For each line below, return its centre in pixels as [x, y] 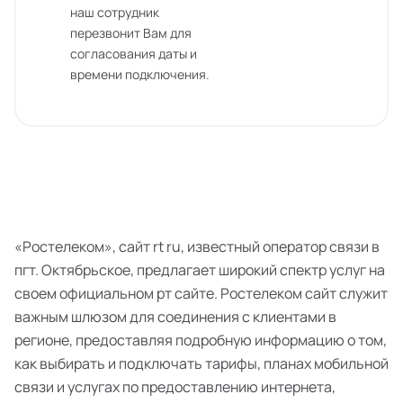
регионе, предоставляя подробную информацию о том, [201, 340]
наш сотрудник [115, 12]
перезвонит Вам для [131, 33]
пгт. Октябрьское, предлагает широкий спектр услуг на [200, 270]
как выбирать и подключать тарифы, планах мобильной [201, 363]
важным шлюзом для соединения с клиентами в [175, 317]
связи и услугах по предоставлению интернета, [175, 387]
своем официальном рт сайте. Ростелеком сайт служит [201, 293]
